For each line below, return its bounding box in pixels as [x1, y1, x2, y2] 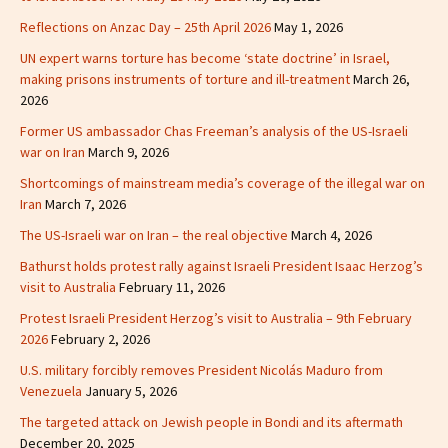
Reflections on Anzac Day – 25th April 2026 [20, 17, 271, 36]
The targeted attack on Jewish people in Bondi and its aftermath [20, 412, 403, 431]
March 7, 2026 [45, 194, 126, 213]
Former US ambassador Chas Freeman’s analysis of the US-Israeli [20, 121, 408, 140]
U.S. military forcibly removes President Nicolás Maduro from [20, 360, 383, 379]
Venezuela [20, 381, 82, 400]
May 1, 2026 [274, 17, 343, 36]
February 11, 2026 [119, 277, 225, 296]
